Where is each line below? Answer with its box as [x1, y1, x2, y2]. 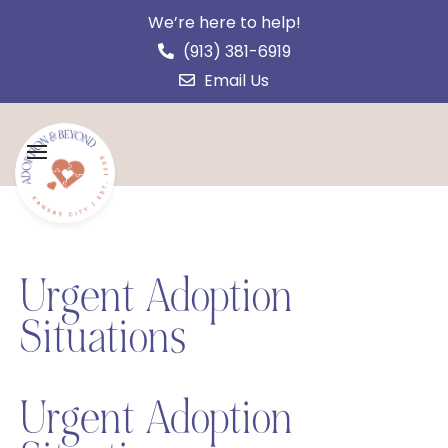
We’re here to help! [147, 11, 301, 34]
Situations [20, 308, 187, 366]
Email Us [200, 69, 269, 92]
